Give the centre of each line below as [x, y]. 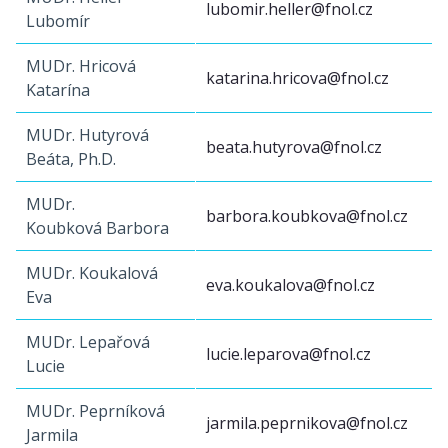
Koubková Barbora [97, 227]
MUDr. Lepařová [88, 341]
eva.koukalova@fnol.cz [290, 284]
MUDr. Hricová [81, 65]
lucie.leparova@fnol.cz [288, 353]
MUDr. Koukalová [92, 272]
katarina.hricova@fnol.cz [297, 77]
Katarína [60, 89]
